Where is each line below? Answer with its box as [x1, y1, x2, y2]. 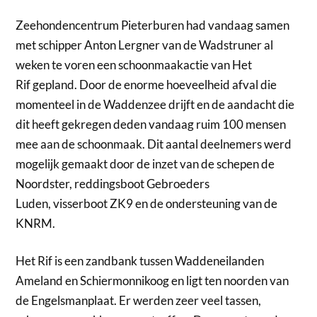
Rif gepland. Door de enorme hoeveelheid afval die [16, 76, 277, 92]
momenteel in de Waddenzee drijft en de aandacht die [16, 96, 295, 112]
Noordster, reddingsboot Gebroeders [16, 175, 210, 191]
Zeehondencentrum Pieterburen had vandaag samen [16, 17, 290, 33]
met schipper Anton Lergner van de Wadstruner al [16, 37, 274, 52]
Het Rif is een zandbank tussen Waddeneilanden [16, 253, 265, 269]
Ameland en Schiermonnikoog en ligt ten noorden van [16, 273, 289, 289]
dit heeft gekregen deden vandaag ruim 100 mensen [16, 116, 287, 132]
